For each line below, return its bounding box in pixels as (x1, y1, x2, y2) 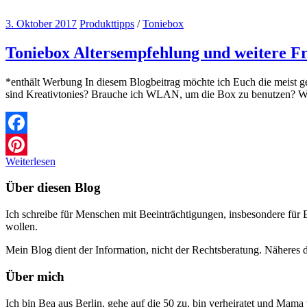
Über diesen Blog (5, 180, 101, 195)
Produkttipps (79, 17, 134, 29)
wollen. (5, 221, 38, 233)
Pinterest (5, 160, 42, 172)
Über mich (5, 269, 64, 284)
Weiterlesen (5, 155, 56, 167)
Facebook (5, 138, 48, 150)
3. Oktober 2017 (5, 17, 77, 29)
